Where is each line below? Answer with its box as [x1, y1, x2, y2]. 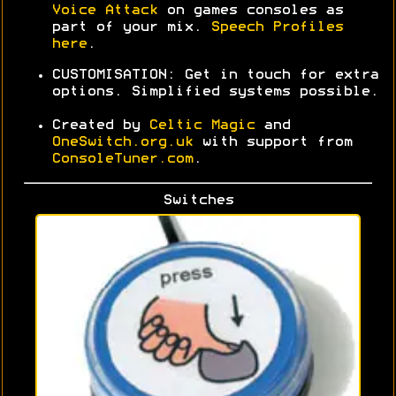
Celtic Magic [148, 119, 255, 133]
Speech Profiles [210, 21, 343, 34]
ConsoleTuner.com [51, 153, 193, 166]
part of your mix [51, 21, 193, 34]
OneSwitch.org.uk [51, 136, 193, 149]
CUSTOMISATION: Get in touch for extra [51, 69, 378, 82]
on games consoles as [157, 4, 343, 18]
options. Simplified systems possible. [51, 86, 378, 99]
